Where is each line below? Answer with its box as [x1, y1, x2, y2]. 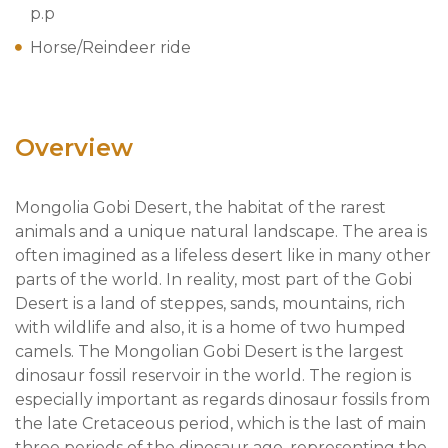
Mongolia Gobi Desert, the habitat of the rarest [15, 197, 386, 217]
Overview [15, 132, 133, 162]
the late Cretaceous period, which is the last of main [15, 413, 426, 433]
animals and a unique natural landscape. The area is [15, 221, 427, 241]
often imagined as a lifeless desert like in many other [15, 245, 431, 265]
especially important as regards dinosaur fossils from [15, 389, 430, 409]
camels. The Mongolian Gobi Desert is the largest [15, 341, 404, 361]
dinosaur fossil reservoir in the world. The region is [15, 365, 411, 385]
